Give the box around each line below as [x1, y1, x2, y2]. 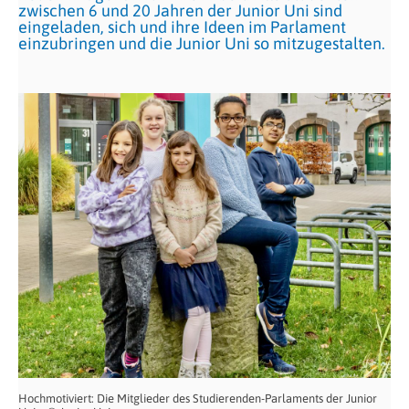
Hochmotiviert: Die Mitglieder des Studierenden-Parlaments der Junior [18, 392, 377, 406]
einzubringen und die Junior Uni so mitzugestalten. [18, 34, 385, 53]
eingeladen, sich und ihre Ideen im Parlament [18, 17, 346, 37]
